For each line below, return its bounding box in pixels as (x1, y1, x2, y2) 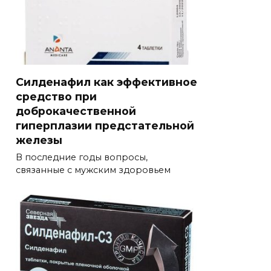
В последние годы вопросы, (16, 152, 148, 163)
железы (16, 133, 62, 146)
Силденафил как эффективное (16, 75, 197, 88)
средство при (16, 90, 97, 103)
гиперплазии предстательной (16, 119, 194, 132)
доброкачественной (16, 104, 136, 117)
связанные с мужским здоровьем (16, 165, 171, 176)
